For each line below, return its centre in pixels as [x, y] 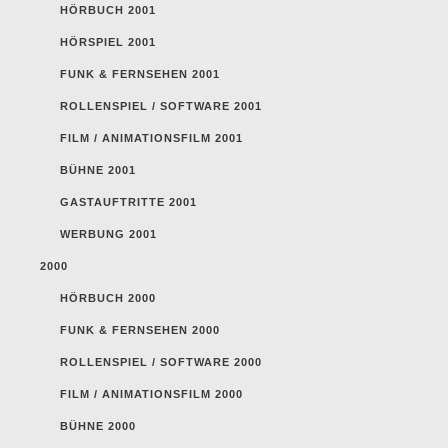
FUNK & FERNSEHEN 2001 [140, 73]
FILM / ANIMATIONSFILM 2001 [151, 137]
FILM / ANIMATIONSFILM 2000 [151, 393]
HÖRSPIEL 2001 [108, 41]
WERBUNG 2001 [108, 233]
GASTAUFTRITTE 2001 [128, 201]
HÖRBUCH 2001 [108, 9]
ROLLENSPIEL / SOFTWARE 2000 [161, 361]
